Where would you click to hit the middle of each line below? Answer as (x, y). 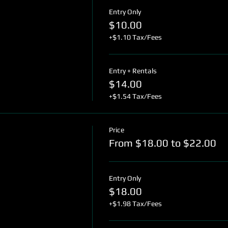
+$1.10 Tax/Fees (136, 37)
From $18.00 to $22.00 (163, 143)
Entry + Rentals (133, 71)
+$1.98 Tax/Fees (136, 204)
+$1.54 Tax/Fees (136, 96)
